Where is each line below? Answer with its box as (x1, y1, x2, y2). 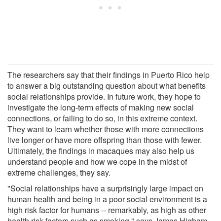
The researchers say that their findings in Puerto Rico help (7, 69, 210, 80)
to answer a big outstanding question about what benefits (7, 79, 206, 91)
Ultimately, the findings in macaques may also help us (7, 145, 194, 156)
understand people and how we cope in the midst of (7, 155, 187, 167)
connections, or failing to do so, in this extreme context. (7, 112, 197, 124)
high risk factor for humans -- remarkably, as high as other (7, 204, 206, 216)
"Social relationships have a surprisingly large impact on (7, 182, 203, 194)
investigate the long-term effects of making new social (7, 101, 194, 113)
